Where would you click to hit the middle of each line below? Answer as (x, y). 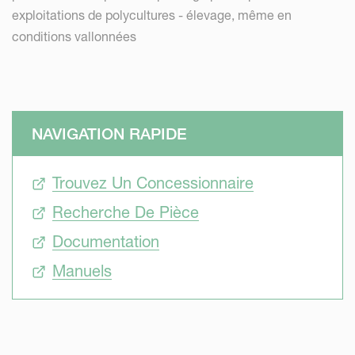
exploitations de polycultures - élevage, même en (152, 15)
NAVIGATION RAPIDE (109, 134)
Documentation (106, 242)
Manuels (82, 271)
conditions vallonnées (74, 36)
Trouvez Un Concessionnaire (153, 183)
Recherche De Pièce (126, 212)
